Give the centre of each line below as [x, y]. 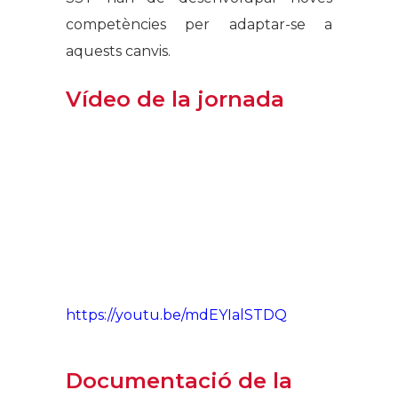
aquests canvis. [118, 52]
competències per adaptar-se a [199, 25]
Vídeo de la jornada [175, 99]
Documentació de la [179, 380]
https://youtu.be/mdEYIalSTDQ [176, 314]
